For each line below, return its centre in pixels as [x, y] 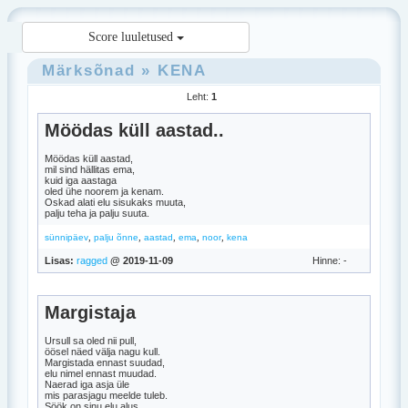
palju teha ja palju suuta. [97, 213]
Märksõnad [89, 70]
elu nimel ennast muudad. [101, 373]
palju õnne [116, 237]
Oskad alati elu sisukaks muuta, [115, 202]
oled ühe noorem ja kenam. [104, 191]
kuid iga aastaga [81, 180]
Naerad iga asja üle [87, 384]
